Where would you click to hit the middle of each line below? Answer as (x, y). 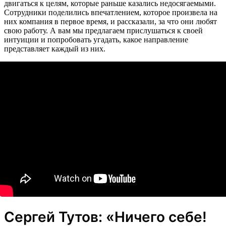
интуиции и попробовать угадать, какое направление (96, 39)
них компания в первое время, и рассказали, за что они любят (110, 21)
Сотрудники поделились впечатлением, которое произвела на (111, 12)
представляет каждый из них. (55, 48)
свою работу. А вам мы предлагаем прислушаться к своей (103, 30)
